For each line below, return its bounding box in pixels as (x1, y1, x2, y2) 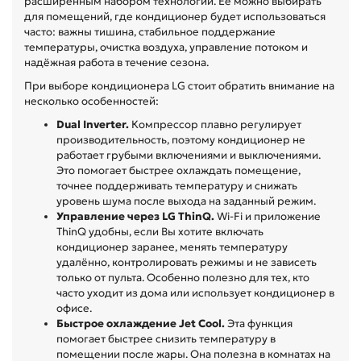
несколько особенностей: (24, 93, 159, 108)
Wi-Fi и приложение (217, 209, 321, 223)
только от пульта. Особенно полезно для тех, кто (56, 270, 309, 284)
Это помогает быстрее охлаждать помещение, (56, 163, 301, 177)
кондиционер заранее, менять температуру (56, 239, 288, 254)
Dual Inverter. (56, 117, 129, 131)
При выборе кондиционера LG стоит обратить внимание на (24, 78, 334, 93)
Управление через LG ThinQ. (56, 209, 217, 223)
